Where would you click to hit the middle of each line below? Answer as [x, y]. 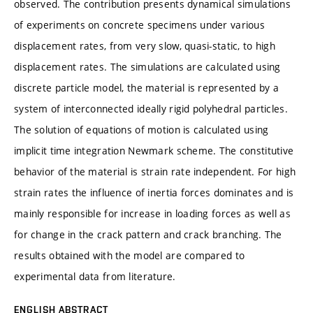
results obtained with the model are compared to [130, 255]
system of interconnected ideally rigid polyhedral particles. [151, 108]
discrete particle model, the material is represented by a [146, 87]
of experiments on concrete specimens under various [139, 24]
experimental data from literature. [95, 276]
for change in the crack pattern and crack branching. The [148, 234]
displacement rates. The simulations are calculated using [147, 66]
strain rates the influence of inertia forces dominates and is [154, 192]
